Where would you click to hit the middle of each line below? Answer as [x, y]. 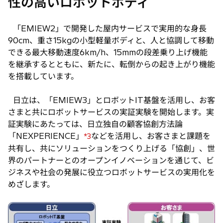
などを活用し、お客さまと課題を [151, 136]
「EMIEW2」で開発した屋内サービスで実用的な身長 [107, 29]
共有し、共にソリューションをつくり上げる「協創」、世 [111, 149]
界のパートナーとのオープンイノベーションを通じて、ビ [111, 161]
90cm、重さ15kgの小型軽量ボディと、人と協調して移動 [111, 41]
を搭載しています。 [43, 76]
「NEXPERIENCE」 [46, 136]
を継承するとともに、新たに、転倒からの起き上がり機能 [111, 64]
